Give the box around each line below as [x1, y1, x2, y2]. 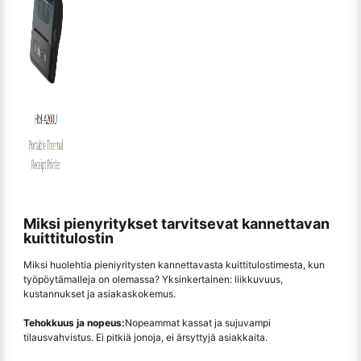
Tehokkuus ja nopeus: [23, 316, 125, 329]
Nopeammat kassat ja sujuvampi [125, 316, 271, 329]
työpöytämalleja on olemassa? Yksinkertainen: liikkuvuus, [23, 272, 283, 285]
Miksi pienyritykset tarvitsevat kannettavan [23, 215, 330, 232]
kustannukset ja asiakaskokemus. [23, 287, 176, 300]
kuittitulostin [23, 230, 114, 247]
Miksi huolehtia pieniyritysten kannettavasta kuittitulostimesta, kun [23, 258, 325, 271]
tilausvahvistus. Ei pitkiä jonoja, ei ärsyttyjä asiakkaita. [23, 330, 268, 343]
